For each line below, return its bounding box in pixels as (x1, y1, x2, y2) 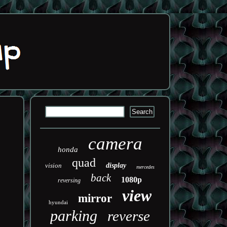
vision (45, 162, 62, 169)
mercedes (136, 164, 155, 170)
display (106, 162, 127, 169)
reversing (58, 177, 81, 184)
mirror (78, 192, 112, 205)
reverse (107, 208, 150, 224)
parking (50, 207, 97, 224)
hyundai (48, 199, 68, 205)
